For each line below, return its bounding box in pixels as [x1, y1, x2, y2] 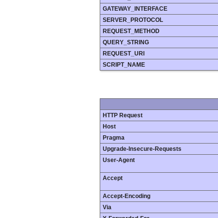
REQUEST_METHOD [103, 28, 160, 35]
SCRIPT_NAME [103, 61, 145, 69]
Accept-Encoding [103, 192, 150, 200]
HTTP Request [103, 111, 143, 119]
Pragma [103, 134, 125, 141]
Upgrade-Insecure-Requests [103, 145, 182, 152]
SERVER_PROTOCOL [103, 17, 163, 24]
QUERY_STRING [103, 39, 149, 46]
